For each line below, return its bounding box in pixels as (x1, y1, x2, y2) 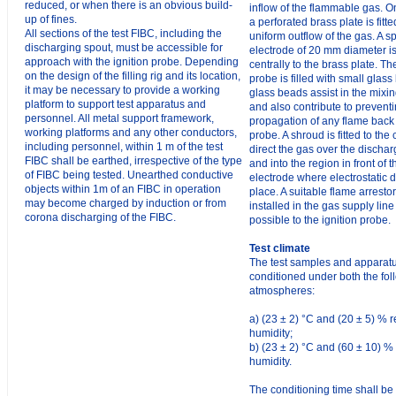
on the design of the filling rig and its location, (25, 70, 240, 82)
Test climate (249, 242, 310, 255)
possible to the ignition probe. (249, 214, 391, 227)
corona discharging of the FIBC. (25, 211, 176, 224)
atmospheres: (249, 285, 315, 298)
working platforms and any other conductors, (25, 126, 237, 139)
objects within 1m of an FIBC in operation (25, 183, 221, 195)
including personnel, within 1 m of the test (25, 141, 223, 153)
